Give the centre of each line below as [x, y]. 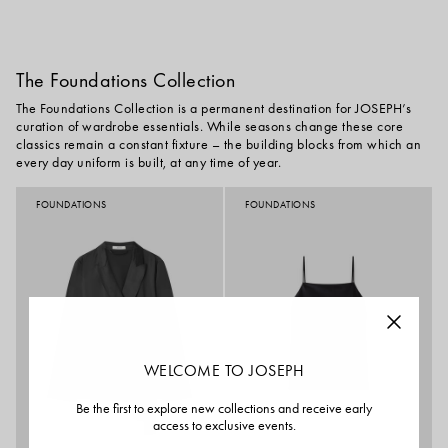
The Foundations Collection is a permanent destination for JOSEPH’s [213, 108]
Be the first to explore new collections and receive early [224, 408]
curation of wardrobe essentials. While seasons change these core [209, 126]
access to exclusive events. [224, 425]
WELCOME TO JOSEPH [224, 370]
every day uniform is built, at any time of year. [148, 162]
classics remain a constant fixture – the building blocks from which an [218, 144]
